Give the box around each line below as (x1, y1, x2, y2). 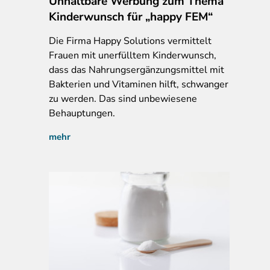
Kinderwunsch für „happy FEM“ (49, 8, 213, 25)
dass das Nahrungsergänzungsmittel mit (49, 63, 224, 77)
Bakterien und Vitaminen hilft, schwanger (49, 77, 228, 91)
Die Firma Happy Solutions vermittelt (49, 34, 212, 48)
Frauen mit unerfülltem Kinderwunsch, (49, 48, 216, 62)
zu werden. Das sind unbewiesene (49, 92, 197, 105)
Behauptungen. (49, 106, 115, 120)
